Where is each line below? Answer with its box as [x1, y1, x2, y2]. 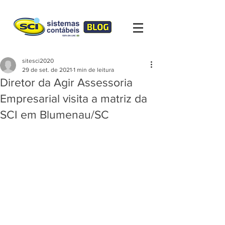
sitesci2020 [22, 57, 54, 64]
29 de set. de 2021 [22, 66, 72, 73]
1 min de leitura [73, 66, 114, 73]
